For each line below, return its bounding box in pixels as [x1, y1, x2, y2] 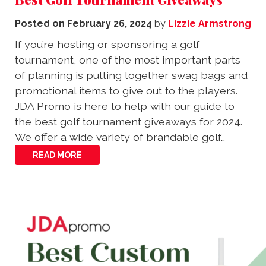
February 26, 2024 [67, 17, 152, 29]
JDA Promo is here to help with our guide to [15, 99, 235, 112]
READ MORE [33, 150, 82, 160]
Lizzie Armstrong [168, 17, 251, 29]
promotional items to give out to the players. [15, 84, 237, 97]
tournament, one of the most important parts [15, 53, 240, 66]
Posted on [15, 17, 67, 29]
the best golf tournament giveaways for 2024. [15, 115, 242, 128]
